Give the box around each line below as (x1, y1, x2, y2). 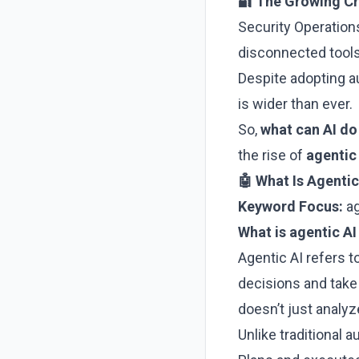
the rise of (238, 147, 306, 163)
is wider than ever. (238, 95, 353, 112)
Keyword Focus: (238, 198, 343, 215)
